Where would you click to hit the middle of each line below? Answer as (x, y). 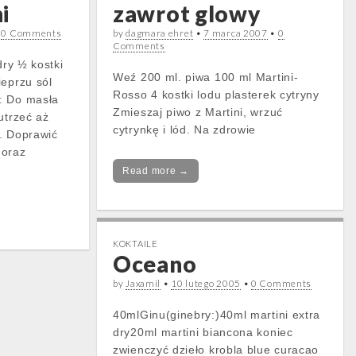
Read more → (156, 171)
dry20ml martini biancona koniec (203, 332)
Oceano (155, 264)
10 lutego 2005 (206, 283)
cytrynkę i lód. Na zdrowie (185, 130)
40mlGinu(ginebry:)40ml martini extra (217, 315)
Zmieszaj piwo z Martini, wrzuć (198, 112)
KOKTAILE (135, 244)
